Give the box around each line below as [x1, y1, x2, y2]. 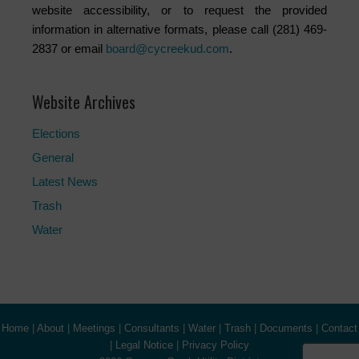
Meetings [73, 322, 115, 335]
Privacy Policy [182, 339, 249, 352]
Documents [260, 322, 313, 335]
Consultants [124, 322, 179, 335]
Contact [321, 322, 357, 335]
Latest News [32, 175, 98, 189]
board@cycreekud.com [106, 42, 229, 56]
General [32, 151, 74, 165]
